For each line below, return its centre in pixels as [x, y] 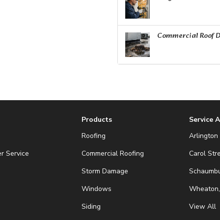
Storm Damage [105, 171]
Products [96, 120]
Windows [96, 189]
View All [203, 207]
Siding [91, 207]
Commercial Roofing [112, 154]
